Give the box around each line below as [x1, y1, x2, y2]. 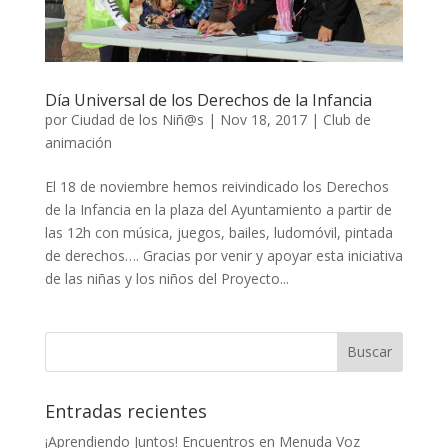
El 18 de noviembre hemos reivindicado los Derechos [44, 176, 389, 196]
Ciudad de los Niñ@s [70, 109, 204, 129]
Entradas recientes [44, 398, 207, 423]
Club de [322, 109, 371, 129]
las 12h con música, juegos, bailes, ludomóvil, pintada [44, 222, 393, 242]
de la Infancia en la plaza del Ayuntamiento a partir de [44, 199, 392, 219]
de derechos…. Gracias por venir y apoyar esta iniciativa [44, 245, 403, 265]
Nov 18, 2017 [219, 109, 307, 129]
